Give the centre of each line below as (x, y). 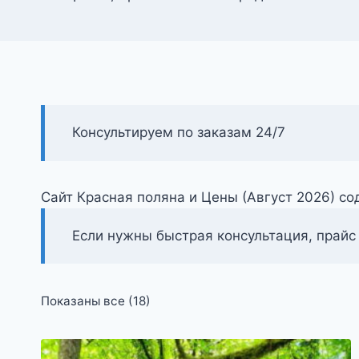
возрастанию (190, 348)
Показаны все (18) (96, 301)
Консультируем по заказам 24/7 (179, 133)
